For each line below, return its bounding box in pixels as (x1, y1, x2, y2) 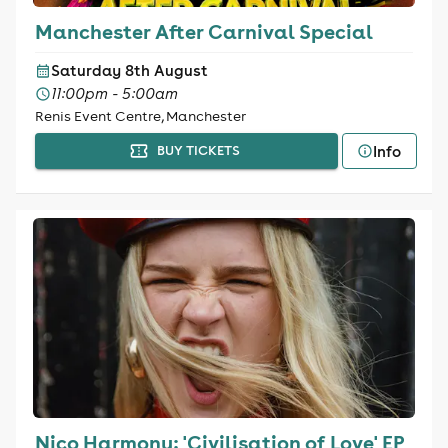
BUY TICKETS (156, 142, 240, 159)
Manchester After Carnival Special (34, 18, 373, 44)
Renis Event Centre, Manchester (34, 107, 246, 125)
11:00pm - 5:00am (50, 84, 178, 103)
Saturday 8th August (50, 61, 208, 80)
